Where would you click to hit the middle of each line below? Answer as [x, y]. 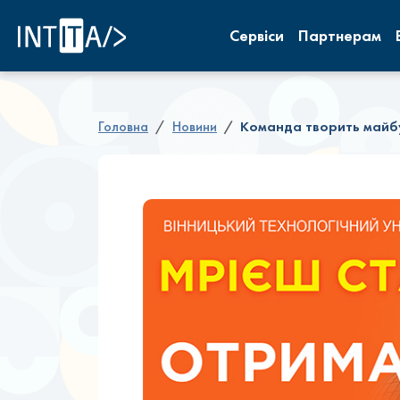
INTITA [145, 25]
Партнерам [339, 35]
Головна [123, 126]
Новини [195, 126]
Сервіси [256, 35]
